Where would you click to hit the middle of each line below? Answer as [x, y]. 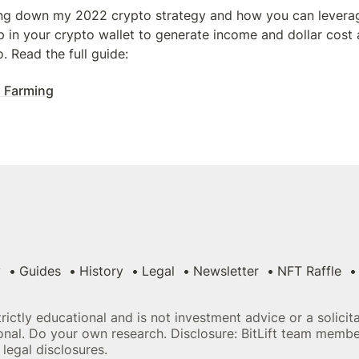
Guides [40, 270]
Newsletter [226, 270]
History [101, 270]
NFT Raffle [309, 270]
